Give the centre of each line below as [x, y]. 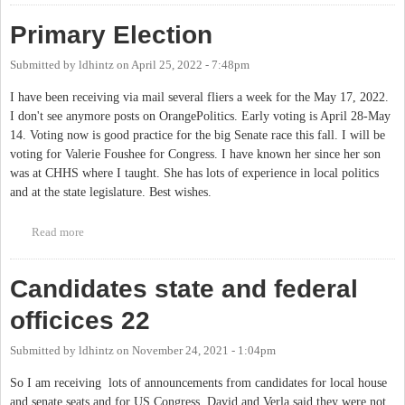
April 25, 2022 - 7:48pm [190, 65]
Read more [57, 232]
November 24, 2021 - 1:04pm [204, 350]
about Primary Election [140, 232]
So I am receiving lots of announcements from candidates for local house [198, 383]
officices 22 [80, 320]
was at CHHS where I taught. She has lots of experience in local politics [194, 173]
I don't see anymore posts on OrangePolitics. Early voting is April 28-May [200, 116]
